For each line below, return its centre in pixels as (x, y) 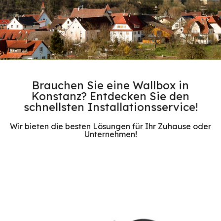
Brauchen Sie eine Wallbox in (110, 85)
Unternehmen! (110, 134)
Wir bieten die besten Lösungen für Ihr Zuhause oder (110, 126)
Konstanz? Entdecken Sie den (110, 96)
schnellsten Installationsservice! (110, 107)
